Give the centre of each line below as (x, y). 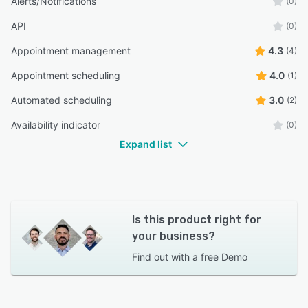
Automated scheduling (62, 100)
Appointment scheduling (66, 75)
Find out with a (165, 257)
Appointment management (71, 51)
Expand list (146, 144)
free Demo (224, 257)
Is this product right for (196, 220)
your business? (173, 236)
